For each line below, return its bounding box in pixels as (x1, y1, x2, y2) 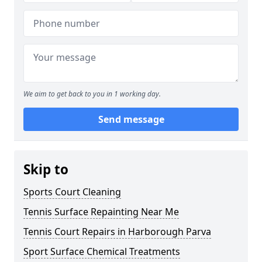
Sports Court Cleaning (23, 185, 121, 198)
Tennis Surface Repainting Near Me (23, 205, 179, 218)
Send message (98, 113, 164, 126)
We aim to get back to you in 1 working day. (23, 89, 161, 99)
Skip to (23, 160, 68, 178)
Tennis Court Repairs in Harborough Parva (23, 225, 211, 238)
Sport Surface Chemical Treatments (23, 245, 180, 258)
